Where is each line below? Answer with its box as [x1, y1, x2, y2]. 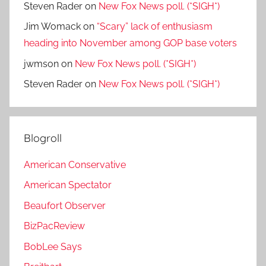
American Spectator [24, 179, 112, 191]
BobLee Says [24, 240, 82, 252]
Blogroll [24, 131, 62, 145]
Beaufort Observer [24, 199, 106, 211]
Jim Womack [24, 21, 81, 33]
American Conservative [24, 159, 126, 171]
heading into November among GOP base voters [24, 37, 237, 49]
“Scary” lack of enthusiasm [97, 21, 213, 33]
